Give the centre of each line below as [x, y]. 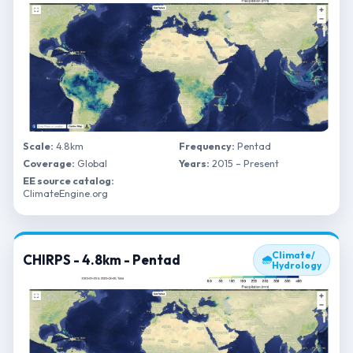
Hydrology [297, 265]
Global [91, 163]
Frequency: [207, 146]
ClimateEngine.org [65, 193]
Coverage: [49, 163]
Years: [194, 163]
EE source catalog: [69, 180]
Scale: [38, 146]
